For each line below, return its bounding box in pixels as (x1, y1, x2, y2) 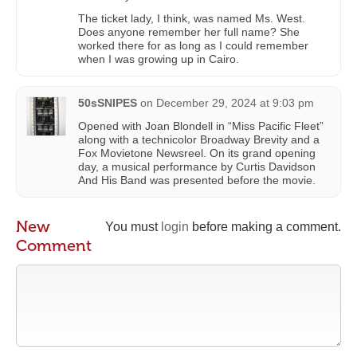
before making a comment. (189, 219, 341, 233)
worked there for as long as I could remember (78, 38, 308, 52)
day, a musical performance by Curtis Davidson (78, 159, 316, 173)
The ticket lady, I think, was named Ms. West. (78, 11, 305, 25)
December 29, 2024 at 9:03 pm (156, 96, 314, 109)
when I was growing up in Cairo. (78, 52, 239, 65)
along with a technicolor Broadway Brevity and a (78, 132, 320, 146)
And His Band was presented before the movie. (78, 173, 316, 186)
